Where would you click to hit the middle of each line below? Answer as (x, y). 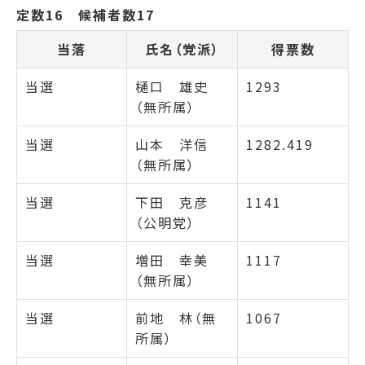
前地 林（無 (176, 317)
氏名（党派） (182, 48)
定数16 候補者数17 (86, 14)
